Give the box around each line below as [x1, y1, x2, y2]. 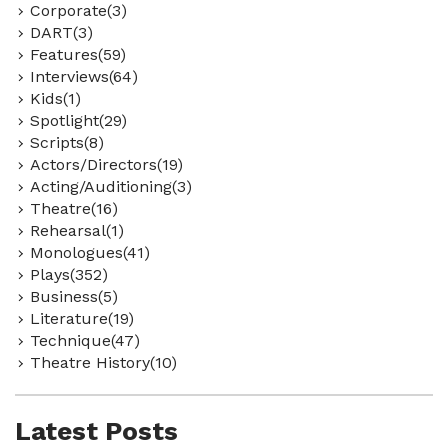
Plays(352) [30, 265, 108, 284]
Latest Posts [15, 416, 178, 446]
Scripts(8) [30, 133, 104, 152]
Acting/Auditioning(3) [30, 177, 192, 196]
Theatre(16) [30, 199, 118, 218]
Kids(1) [30, 89, 81, 108]
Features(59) [30, 45, 126, 64]
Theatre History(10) [30, 353, 177, 372]
